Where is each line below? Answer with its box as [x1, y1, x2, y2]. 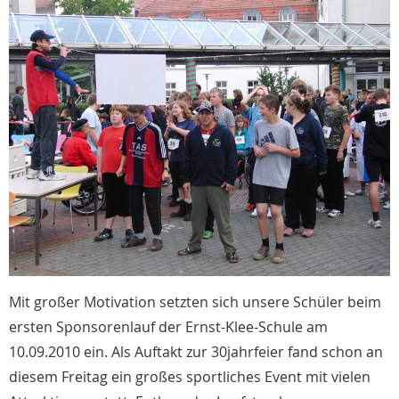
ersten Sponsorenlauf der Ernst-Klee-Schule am [9, 316, 328, 337]
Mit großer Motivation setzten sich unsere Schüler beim [9, 291, 381, 312]
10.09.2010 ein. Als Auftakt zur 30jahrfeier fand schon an [9, 341, 383, 362]
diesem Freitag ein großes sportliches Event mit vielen [9, 366, 370, 387]
